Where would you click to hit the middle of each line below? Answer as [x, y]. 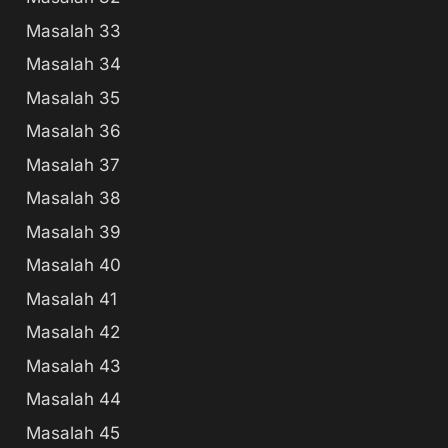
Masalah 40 [73, 265]
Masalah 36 [73, 131]
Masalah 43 [73, 365]
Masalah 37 [73, 164]
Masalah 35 [73, 97]
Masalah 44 [73, 399]
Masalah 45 [73, 432]
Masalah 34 [73, 64]
